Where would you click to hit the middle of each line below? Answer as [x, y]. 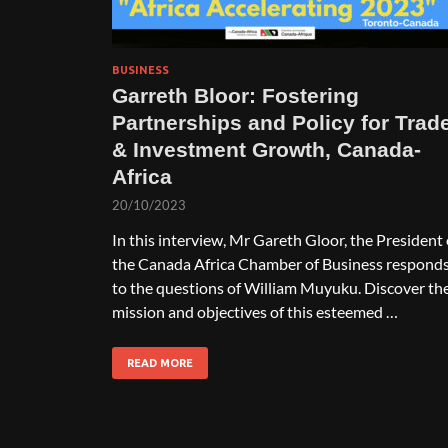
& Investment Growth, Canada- [266, 149]
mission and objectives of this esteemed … [255, 311]
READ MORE [160, 362]
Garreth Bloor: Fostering [235, 95]
